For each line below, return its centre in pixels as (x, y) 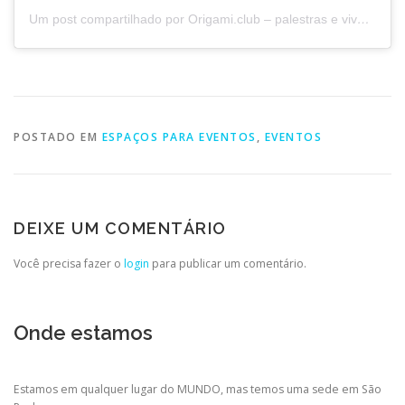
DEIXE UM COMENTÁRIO (120, 228)
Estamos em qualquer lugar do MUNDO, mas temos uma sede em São (198, 389)
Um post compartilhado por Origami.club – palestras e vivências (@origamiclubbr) (363, 19)
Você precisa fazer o (69, 263)
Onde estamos (83, 332)
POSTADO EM (58, 137)
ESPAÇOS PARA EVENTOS (179, 137)
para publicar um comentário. (228, 263)
